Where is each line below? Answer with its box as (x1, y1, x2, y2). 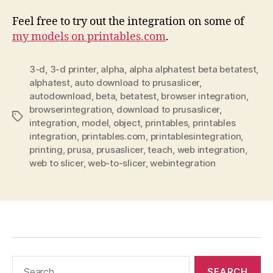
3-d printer (49, 63, 96, 75)
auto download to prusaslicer (74, 76, 200, 88)
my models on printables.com (12, 29, 166, 44)
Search (7, 255, 41, 268)
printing (29, 143, 63, 155)
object (113, 116, 141, 129)
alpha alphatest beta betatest (129, 63, 257, 75)
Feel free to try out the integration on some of (12, 14, 244, 29)
